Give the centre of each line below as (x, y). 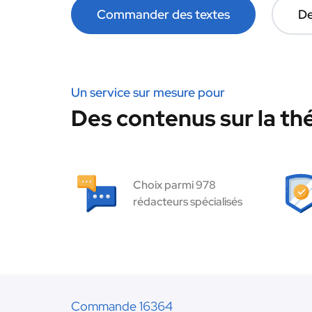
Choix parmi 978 (174, 185)
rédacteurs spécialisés (188, 202)
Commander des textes (163, 14)
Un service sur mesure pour (148, 92)
